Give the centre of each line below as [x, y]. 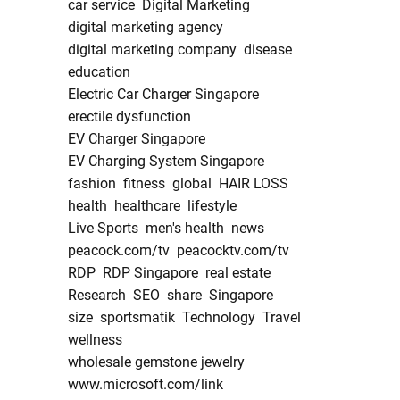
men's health [185, 229]
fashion [92, 184]
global [192, 184]
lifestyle [212, 206]
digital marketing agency [146, 28]
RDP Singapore [150, 273]
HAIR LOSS [254, 184]
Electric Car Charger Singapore [163, 95]
